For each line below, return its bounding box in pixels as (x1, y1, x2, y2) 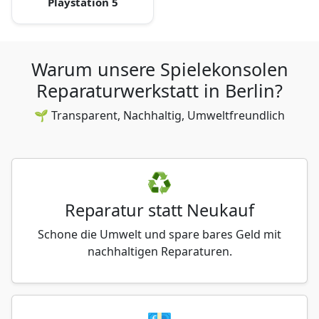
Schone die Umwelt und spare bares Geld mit (38, 226, 281, 242)
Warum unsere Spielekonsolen (31, 56, 288, 81)
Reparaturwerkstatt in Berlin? (36, 78, 283, 103)
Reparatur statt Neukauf (65, 198, 254, 221)
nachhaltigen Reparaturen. (87, 243, 232, 259)
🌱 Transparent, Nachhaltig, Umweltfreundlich (34, 107, 285, 123)
